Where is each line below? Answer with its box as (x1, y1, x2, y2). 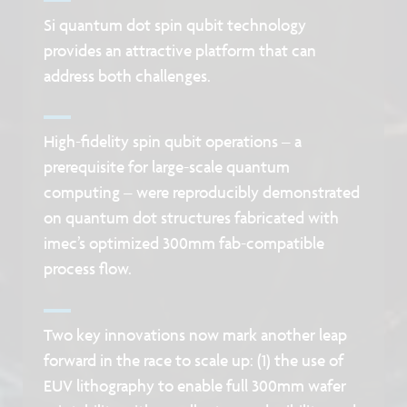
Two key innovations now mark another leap (44, 325, 348, 345)
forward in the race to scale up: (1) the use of (44, 351, 344, 371)
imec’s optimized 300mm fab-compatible (44, 233, 325, 253)
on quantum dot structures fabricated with (44, 208, 340, 228)
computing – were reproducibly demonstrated (44, 183, 361, 203)
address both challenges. (44, 65, 212, 85)
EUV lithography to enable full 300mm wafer (44, 376, 347, 396)
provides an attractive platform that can (44, 40, 317, 60)
